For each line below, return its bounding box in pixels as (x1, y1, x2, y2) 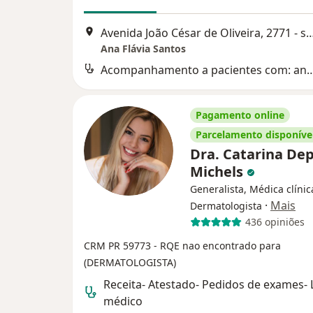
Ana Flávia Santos (101, 41, 186, 55)
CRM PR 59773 (84, 238, 154, 252)
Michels (190, 161, 247, 181)
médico (103, 293, 143, 309)
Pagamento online (196, 108, 284, 122)
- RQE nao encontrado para (154, 238, 281, 252)
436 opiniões (245, 215, 305, 229)
